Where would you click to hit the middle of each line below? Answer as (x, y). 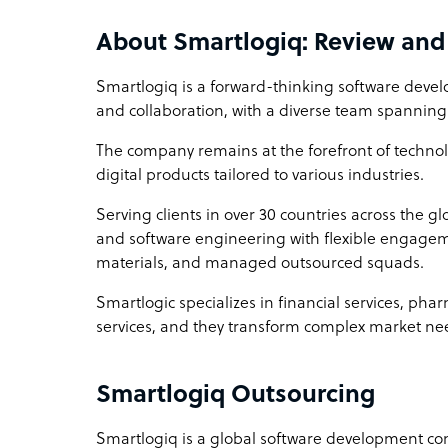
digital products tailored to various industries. (262, 175)
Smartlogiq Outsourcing (235, 395)
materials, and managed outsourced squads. (262, 263)
